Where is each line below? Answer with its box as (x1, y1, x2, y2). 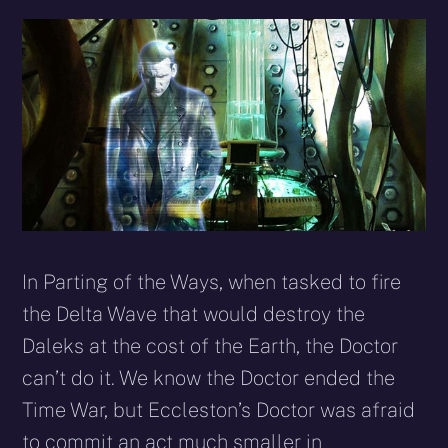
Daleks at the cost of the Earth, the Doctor (22, 334, 399, 359)
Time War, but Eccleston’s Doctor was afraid (22, 398, 416, 423)
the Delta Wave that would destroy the (22, 302, 366, 327)
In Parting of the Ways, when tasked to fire (22, 270, 402, 295)
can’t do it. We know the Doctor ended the (22, 366, 396, 391)
